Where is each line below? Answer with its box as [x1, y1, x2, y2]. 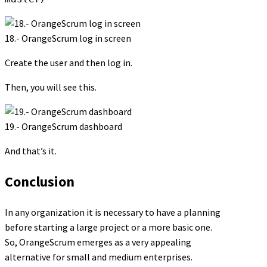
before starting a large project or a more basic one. [5, 221, 212, 233]
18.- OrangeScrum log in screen [5, 32, 131, 44]
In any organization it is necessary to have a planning [5, 206, 221, 218]
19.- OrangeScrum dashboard [5, 120, 122, 132]
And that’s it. [5, 144, 57, 157]
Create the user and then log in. [5, 56, 132, 69]
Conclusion [5, 172, 74, 191]
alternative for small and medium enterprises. [5, 250, 193, 263]
